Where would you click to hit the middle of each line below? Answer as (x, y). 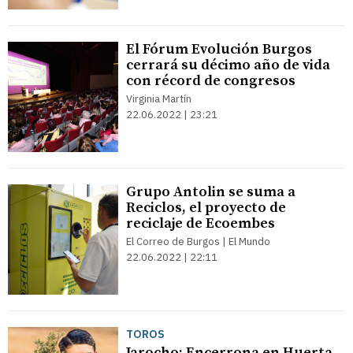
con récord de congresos (211, 81)
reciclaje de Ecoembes (201, 223)
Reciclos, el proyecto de (206, 208)
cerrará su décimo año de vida (228, 65)
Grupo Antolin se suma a (211, 192)
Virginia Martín (159, 99)
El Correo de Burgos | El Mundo (198, 242)
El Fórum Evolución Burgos (219, 49)
